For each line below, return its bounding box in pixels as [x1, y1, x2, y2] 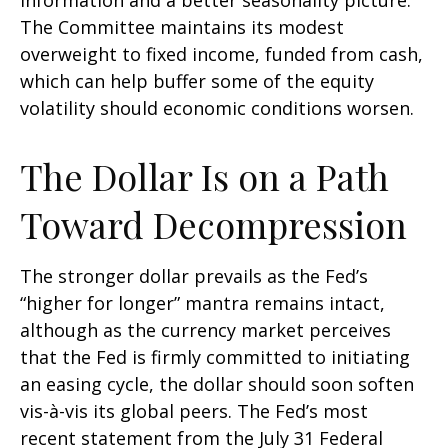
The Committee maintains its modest [20, 15, 344, 39]
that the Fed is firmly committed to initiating [20, 345, 410, 369]
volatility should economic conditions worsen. [20, 96, 414, 120]
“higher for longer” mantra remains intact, [20, 291, 385, 315]
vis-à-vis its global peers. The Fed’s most [20, 399, 368, 423]
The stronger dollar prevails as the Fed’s [20, 264, 368, 288]
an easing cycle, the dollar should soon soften [20, 372, 414, 396]
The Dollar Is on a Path [20, 152, 389, 200]
